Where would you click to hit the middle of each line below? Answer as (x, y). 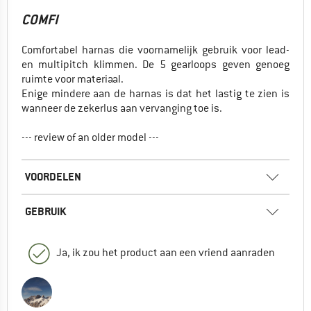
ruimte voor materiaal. (73, 79)
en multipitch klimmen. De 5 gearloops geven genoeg (155, 64)
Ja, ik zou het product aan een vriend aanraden (166, 252)
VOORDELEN (53, 176)
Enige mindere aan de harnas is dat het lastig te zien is (155, 93)
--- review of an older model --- (90, 137)
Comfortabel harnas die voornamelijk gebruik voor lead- (155, 50)
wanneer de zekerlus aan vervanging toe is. (122, 108)
